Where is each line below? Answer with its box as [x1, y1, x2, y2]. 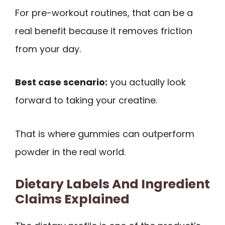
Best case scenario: [15, 76, 107, 89]
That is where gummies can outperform [15, 127, 194, 140]
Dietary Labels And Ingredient [15, 175, 210, 193]
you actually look [107, 76, 186, 89]
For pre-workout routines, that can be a [15, 6, 193, 19]
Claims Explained [15, 190, 130, 208]
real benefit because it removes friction [15, 24, 192, 37]
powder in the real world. [15, 145, 126, 158]
